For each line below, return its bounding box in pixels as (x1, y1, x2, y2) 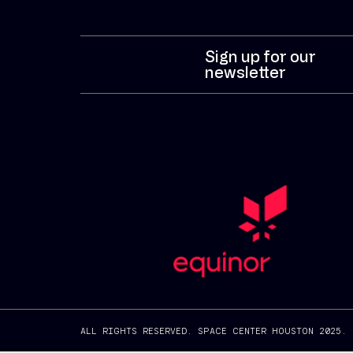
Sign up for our (204, 46, 316, 65)
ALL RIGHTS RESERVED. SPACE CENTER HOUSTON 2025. (80, 325, 347, 336)
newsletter (204, 62, 286, 81)
